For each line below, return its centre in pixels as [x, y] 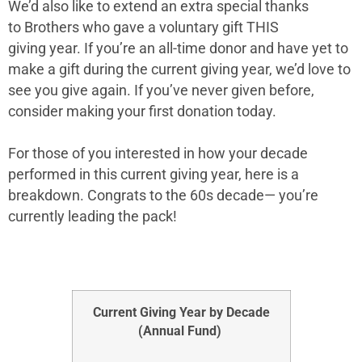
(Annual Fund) [179, 331]
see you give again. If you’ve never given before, [161, 91]
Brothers [52, 28]
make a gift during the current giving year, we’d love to [179, 70]
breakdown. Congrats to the [99, 196]
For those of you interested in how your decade [158, 154]
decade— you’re [267, 196]
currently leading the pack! [93, 217]
